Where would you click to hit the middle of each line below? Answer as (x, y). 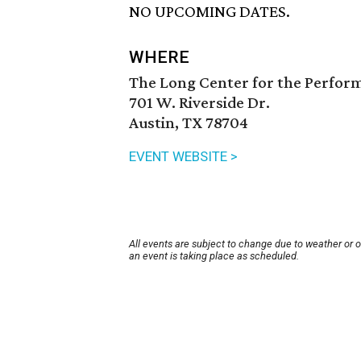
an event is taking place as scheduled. (214, 256)
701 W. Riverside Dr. (199, 103)
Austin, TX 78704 (189, 123)
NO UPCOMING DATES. (210, 12)
